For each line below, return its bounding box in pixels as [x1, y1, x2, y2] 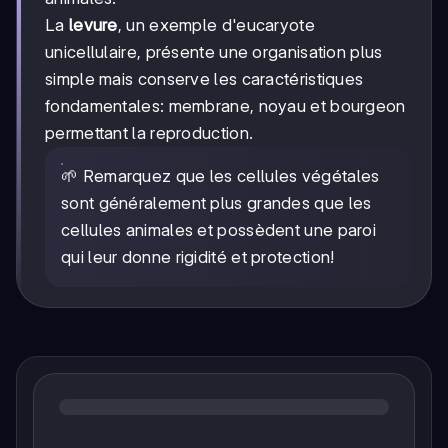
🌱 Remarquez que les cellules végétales [61, 166, 380, 187]
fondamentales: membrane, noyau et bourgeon [45, 96, 406, 117]
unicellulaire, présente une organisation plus [45, 42, 383, 63]
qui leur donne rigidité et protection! [61, 247, 335, 268]
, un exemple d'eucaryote [117, 15, 315, 36]
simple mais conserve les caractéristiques [45, 69, 364, 90]
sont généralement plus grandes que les [61, 193, 372, 214]
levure [68, 15, 118, 36]
